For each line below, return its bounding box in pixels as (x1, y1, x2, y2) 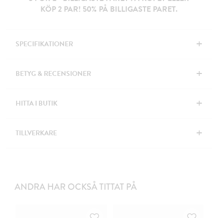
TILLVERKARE (16, 128, 57, 139)
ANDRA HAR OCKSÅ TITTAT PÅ (15, 181, 137, 194)
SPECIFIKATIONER (16, 39, 73, 50)
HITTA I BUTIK (16, 98, 57, 109)
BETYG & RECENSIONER (16, 69, 91, 79)
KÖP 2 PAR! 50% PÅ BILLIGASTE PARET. (40, 3, 178, 16)
